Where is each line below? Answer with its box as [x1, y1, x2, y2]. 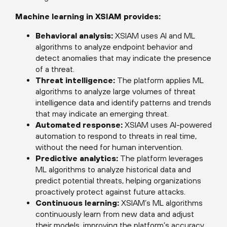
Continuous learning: [35, 198, 119, 207]
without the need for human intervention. [35, 142, 183, 152]
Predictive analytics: [35, 154, 118, 163]
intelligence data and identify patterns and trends [35, 98, 211, 107]
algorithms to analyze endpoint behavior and [35, 42, 193, 51]
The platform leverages [118, 154, 203, 163]
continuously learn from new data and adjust [35, 209, 194, 218]
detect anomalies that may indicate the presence [35, 53, 211, 62]
